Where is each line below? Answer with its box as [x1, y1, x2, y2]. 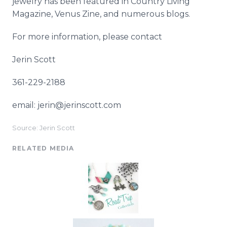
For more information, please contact [12, 32, 162, 42]
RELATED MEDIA [12, 144, 74, 152]
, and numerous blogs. [100, 9, 190, 19]
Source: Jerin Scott [12, 124, 75, 132]
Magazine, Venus [12, 9, 82, 19]
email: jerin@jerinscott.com [12, 100, 121, 110]
